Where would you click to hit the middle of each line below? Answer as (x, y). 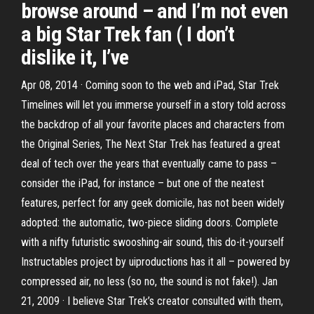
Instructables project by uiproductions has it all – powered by (156, 262)
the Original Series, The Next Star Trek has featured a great (151, 144)
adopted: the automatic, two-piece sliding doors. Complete (150, 223)
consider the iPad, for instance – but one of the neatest (143, 183)
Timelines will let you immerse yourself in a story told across (153, 105)
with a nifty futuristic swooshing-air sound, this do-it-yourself (152, 242)
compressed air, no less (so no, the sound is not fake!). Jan (149, 281)
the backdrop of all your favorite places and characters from (153, 124)
